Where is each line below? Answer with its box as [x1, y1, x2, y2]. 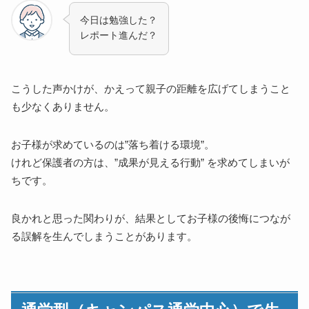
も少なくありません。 [11, 101, 115, 112]
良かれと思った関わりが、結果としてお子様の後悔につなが [11, 212, 291, 224]
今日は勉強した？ [80, 15, 158, 26]
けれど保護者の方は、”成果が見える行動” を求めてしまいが [11, 157, 290, 168]
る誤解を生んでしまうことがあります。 [11, 230, 198, 242]
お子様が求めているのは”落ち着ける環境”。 [11, 139, 215, 150]
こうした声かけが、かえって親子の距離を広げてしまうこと [11, 83, 291, 94]
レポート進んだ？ [80, 30, 158, 41]
